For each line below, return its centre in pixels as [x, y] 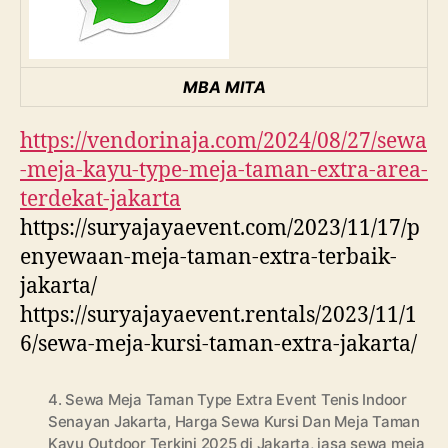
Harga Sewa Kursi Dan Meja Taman [297, 421]
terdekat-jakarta [100, 199]
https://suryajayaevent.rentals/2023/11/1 [218, 315]
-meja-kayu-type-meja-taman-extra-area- [224, 170]
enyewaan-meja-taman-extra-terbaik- [208, 257]
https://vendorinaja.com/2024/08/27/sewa [223, 141]
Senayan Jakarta [108, 421]
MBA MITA [224, 87]
